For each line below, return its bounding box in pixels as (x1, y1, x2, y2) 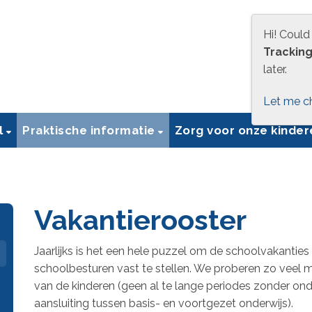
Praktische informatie (22, 123, 158, 137)
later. (263, 63, 287, 76)
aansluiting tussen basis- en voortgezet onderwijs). (34, 296, 293, 310)
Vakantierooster (34, 203, 247, 236)
